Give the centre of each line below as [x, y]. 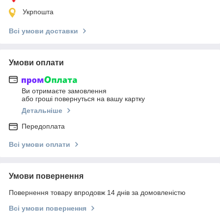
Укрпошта [38, 12]
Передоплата [43, 126]
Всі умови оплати [40, 145]
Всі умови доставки [43, 31]
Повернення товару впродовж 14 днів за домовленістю [97, 193]
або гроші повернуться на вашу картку [83, 99]
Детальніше [42, 111]
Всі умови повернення [48, 208]
